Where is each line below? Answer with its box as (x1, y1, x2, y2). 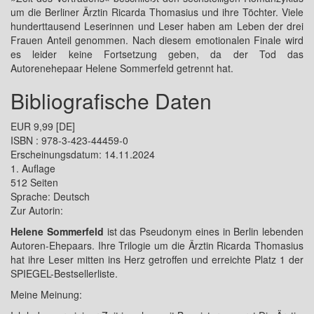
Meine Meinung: (11, 287, 82, 301)
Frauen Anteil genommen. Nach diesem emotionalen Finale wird (11, 33, 303, 47)
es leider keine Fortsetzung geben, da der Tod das (11, 47, 303, 61)
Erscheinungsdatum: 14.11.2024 (11, 147, 155, 161)
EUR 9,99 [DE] (11, 119, 75, 133)
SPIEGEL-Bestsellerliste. (11, 266, 118, 280)
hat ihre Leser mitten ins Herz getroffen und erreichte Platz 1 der (11, 252, 303, 266)
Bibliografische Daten (11, 86, 212, 116)
